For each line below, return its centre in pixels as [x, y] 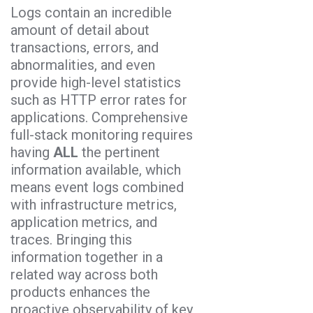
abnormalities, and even [83, 65]
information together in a [87, 257]
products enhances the [80, 292]
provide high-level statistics [96, 82]
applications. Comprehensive [99, 117]
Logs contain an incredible [91, 12]
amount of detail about [80, 30]
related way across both [84, 274]
